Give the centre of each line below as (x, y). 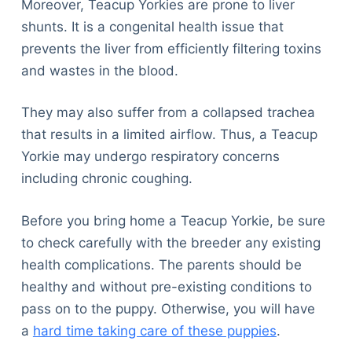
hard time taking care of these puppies (154, 330)
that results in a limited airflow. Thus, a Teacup (169, 135)
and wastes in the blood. (99, 70)
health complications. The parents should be (161, 264)
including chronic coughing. (106, 179)
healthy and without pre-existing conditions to (166, 286)
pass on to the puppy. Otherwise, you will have (168, 308)
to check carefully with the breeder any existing (170, 242)
